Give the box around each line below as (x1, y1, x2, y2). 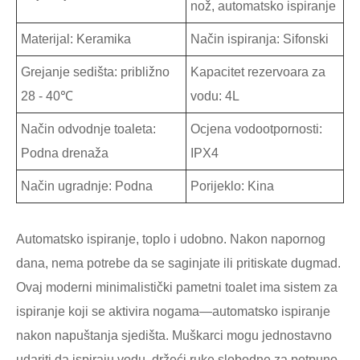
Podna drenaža (21, 146, 108, 161)
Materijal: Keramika (21, 32, 131, 47)
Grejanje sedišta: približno (21, 65, 170, 80)
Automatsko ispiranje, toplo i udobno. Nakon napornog (16, 232, 325, 247)
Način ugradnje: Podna (21, 179, 153, 194)
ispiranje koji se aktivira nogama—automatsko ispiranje (16, 305, 330, 319)
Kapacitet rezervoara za (190, 65, 325, 80)
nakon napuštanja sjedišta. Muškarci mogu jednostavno (16, 329, 332, 343)
